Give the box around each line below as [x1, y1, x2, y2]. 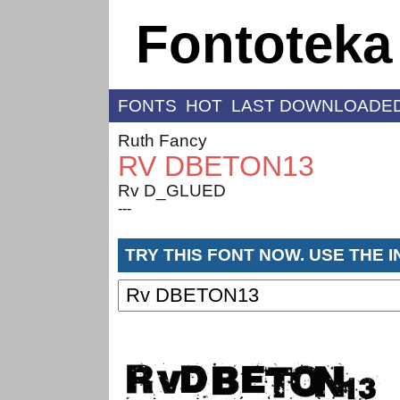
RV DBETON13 [118, 149, 314, 182]
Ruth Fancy [118, 130, 207, 150]
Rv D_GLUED [118, 180, 226, 200]
